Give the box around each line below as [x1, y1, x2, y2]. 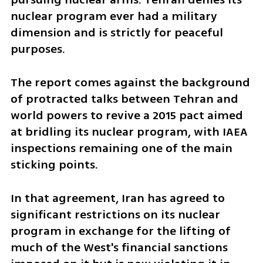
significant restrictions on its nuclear [10, 205, 220, 223]
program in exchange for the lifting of [10, 222, 231, 240]
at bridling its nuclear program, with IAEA [10, 123, 248, 140]
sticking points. [10, 156, 98, 173]
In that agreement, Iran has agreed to [10, 189, 225, 207]
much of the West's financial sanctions [10, 238, 228, 256]
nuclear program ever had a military [10, 8, 217, 25]
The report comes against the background [10, 73, 250, 91]
